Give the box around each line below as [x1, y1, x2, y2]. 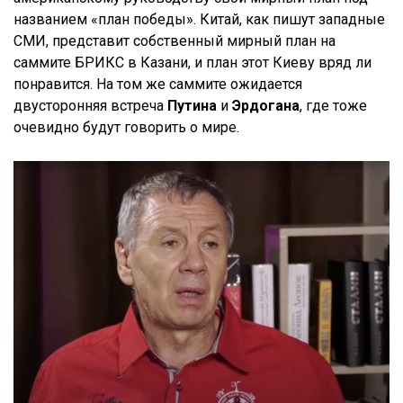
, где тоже [300, 97, 367, 114]
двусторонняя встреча [13, 97, 167, 114]
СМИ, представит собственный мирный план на [13, 32, 336, 49]
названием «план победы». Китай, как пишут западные [13, 11, 385, 28]
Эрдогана [232, 97, 300, 114]
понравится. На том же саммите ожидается [13, 76, 302, 93]
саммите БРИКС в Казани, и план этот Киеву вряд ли [13, 54, 372, 71]
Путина [167, 97, 217, 114]
